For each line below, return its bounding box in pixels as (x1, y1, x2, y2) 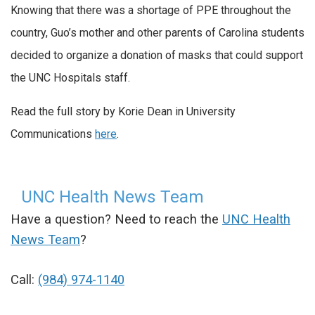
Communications (11, 127, 95, 141)
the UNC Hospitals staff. (11, 71, 130, 85)
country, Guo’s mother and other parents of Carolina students (11, 26, 304, 40)
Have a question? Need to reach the (11, 211, 222, 227)
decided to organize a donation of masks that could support (11, 49, 303, 63)
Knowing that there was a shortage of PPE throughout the (11, 4, 291, 18)
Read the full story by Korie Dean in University (11, 104, 236, 118)
